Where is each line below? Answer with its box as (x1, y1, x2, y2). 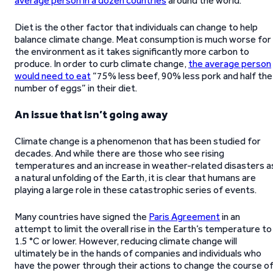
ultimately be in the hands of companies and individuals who (15, 247, 261, 260)
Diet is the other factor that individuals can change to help (15, 21, 258, 34)
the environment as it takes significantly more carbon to (15, 46, 249, 58)
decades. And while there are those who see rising (15, 147, 224, 160)
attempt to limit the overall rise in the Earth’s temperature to (15, 223, 272, 235)
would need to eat (15, 70, 91, 82)
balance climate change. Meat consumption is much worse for (15, 34, 271, 46)
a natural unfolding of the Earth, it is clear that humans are (15, 172, 256, 184)
